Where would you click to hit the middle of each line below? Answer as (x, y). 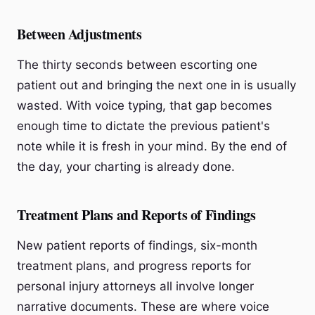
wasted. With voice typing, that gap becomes (144, 105)
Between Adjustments (79, 34)
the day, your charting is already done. (126, 167)
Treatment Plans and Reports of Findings (136, 215)
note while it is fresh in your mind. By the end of (152, 146)
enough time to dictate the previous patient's (143, 126)
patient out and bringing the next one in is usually (156, 85)
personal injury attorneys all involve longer (135, 286)
